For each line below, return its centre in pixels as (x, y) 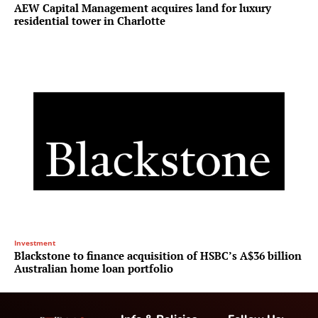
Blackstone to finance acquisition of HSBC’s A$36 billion (158, 256)
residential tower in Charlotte (90, 21)
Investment (35, 243)
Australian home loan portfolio (94, 269)
